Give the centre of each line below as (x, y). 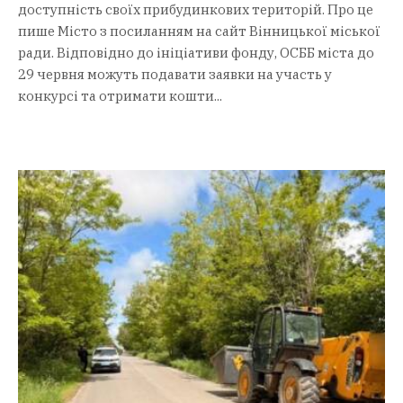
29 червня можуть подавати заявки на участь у (175, 74)
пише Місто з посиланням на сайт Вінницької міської (199, 31)
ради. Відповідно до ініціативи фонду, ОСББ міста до (196, 52)
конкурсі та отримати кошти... (120, 95)
